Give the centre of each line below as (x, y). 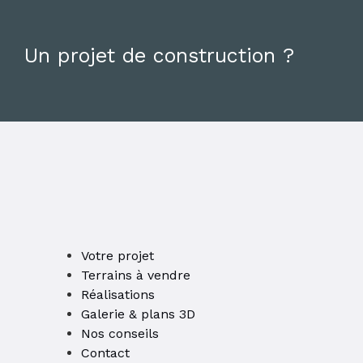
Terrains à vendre (136, 275)
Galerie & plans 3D (138, 314)
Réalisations (118, 295)
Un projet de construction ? (159, 56)
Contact (105, 353)
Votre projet (117, 256)
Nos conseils (120, 334)
